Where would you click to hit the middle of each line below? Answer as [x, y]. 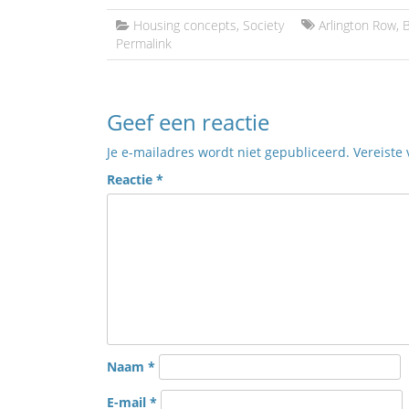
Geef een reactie [188, 122]
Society [263, 25]
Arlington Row [357, 25]
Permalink [144, 43]
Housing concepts [185, 25]
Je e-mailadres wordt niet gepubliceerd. [228, 152]
